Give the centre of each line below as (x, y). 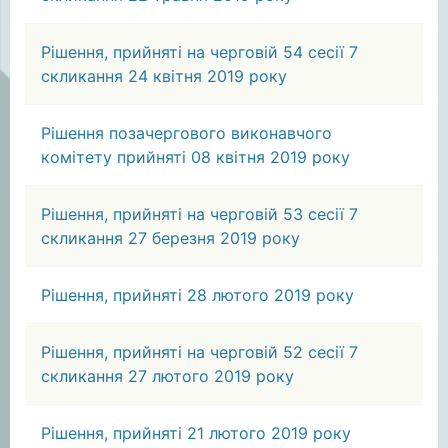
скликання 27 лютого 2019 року (167, 376)
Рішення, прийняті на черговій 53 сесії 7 (199, 214)
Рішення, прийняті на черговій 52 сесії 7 (199, 352)
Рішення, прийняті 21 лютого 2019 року (196, 433)
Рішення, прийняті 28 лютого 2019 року (197, 295)
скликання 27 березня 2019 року (170, 238)
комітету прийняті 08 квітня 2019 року (195, 157)
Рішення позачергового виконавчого (186, 133)
